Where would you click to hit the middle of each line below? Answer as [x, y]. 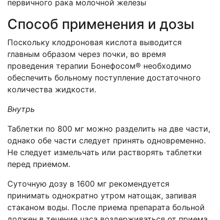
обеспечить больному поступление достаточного [104, 78]
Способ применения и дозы [101, 24]
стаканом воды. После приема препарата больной [106, 207]
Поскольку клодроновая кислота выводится [95, 42]
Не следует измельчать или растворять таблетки [105, 152]
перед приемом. [39, 164]
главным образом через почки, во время [87, 54]
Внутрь [21, 109]
